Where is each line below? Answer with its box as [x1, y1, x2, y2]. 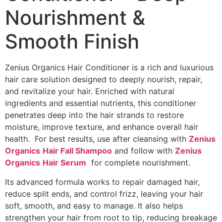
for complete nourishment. [86, 158, 190, 168]
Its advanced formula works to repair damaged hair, [5, 176, 200, 187]
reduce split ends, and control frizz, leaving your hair [5, 188, 203, 199]
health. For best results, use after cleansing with [5, 134, 189, 144]
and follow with [112, 146, 175, 156]
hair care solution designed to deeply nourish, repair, [5, 74, 202, 85]
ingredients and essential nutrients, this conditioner [5, 98, 196, 109]
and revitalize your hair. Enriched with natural [5, 86, 174, 97]
